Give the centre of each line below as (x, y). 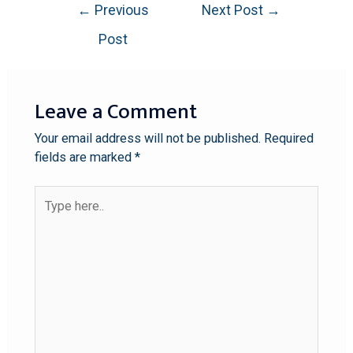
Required (288, 138)
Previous (121, 11)
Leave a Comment (115, 111)
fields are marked (84, 157)
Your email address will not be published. (147, 138)
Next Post (234, 11)
